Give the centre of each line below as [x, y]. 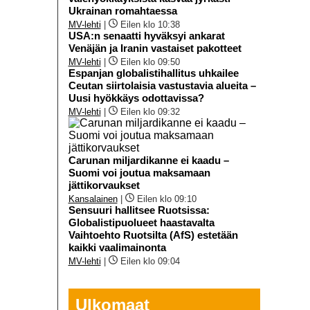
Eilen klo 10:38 [150, 24]
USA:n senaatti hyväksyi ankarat [146, 35]
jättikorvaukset [104, 185]
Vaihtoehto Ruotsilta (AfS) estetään [153, 235]
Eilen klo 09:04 [150, 261]
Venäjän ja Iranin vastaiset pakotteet [155, 48]
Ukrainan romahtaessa [122, 10]
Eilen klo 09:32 [150, 111]
